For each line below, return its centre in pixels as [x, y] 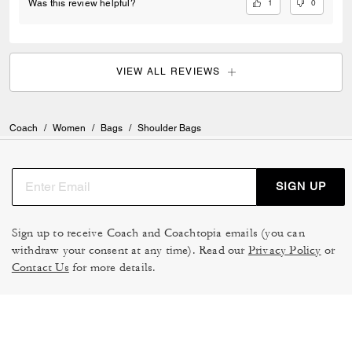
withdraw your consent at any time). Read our [130, 250]
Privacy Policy [284, 250]
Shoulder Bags [169, 128]
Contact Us [40, 267]
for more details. [112, 267]
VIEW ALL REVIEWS [168, 72]
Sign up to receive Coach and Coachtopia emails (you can [158, 233]
